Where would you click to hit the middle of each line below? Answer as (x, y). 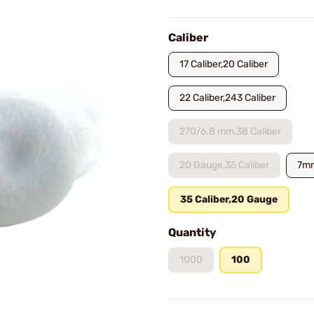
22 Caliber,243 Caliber (227, 98)
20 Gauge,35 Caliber (224, 165)
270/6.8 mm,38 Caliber (230, 131)
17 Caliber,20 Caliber (224, 64)
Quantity (192, 232)
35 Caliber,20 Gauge (229, 199)
